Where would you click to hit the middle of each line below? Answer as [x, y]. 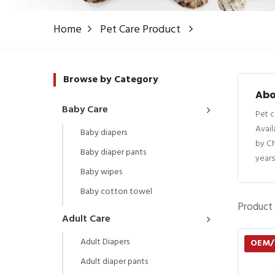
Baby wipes [101, 172]
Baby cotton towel [116, 192]
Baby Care [85, 110]
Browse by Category [111, 79]
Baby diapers [104, 133]
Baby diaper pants [113, 152]
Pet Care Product [140, 29]
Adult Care [86, 219]
